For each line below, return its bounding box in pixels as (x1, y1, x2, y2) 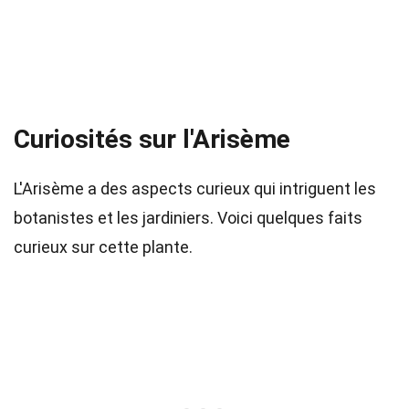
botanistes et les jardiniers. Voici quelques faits (14, 208, 362, 227)
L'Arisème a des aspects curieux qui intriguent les (14, 179, 376, 198)
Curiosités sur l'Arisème (14, 124, 290, 154)
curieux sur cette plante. (14, 237, 193, 257)
